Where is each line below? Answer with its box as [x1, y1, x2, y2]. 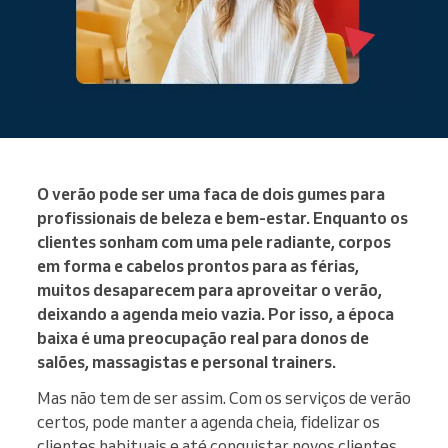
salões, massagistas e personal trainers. [37, 352, 336, 373]
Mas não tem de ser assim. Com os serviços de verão [37, 388, 411, 409]
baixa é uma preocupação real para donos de [37, 328, 369, 349]
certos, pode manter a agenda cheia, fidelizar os [37, 412, 380, 433]
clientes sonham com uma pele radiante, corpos [37, 232, 391, 253]
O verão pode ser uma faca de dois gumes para [37, 184, 385, 205]
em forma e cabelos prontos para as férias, [37, 256, 359, 277]
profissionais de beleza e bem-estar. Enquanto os [37, 208, 408, 229]
